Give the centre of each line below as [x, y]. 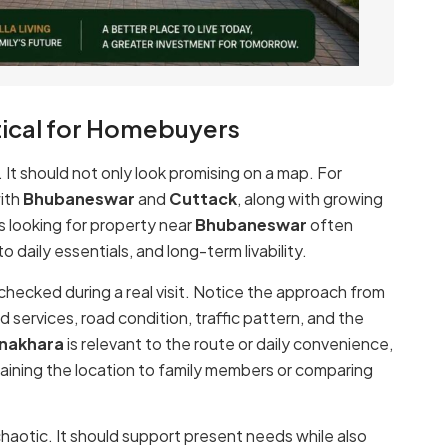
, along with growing [310, 199]
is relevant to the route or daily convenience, [228, 343]
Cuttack [203, 199]
